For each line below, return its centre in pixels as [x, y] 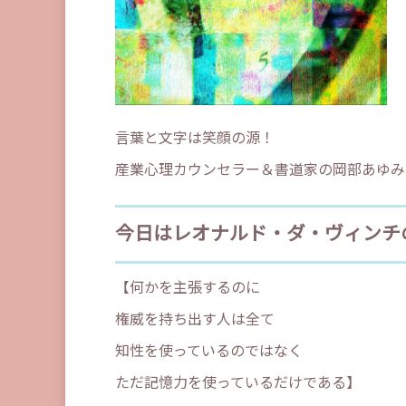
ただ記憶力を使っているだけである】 [238, 384]
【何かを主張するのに [188, 289]
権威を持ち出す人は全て [195, 320]
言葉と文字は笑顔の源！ [195, 139]
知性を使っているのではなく [209, 352]
